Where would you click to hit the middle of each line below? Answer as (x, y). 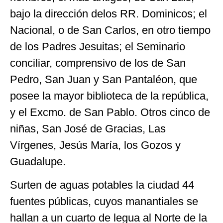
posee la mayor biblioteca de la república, (109, 96)
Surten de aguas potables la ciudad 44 (102, 185)
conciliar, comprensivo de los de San (98, 63)
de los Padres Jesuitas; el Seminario (98, 46)
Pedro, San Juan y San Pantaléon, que (104, 79)
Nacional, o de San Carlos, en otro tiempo (110, 30)
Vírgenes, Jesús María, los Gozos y (95, 145)
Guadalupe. (38, 161)
